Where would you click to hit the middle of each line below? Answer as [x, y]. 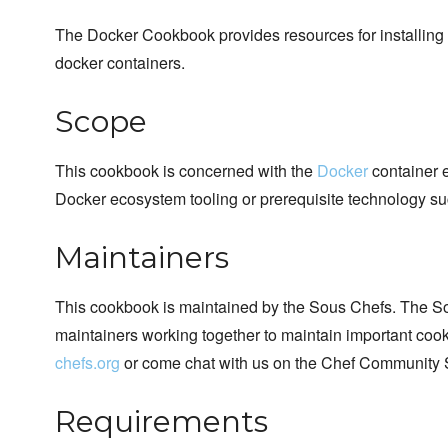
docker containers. [120, 63]
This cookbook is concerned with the [186, 171]
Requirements [161, 422]
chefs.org [87, 363]
